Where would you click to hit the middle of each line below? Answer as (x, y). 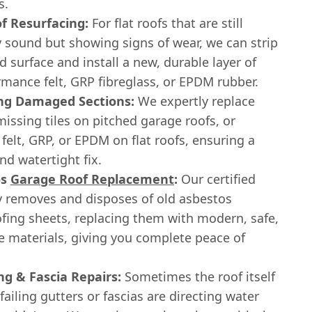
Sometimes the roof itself (198, 276)
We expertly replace (195, 101)
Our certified (217, 179)
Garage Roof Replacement (92, 179)
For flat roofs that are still (166, 23)
